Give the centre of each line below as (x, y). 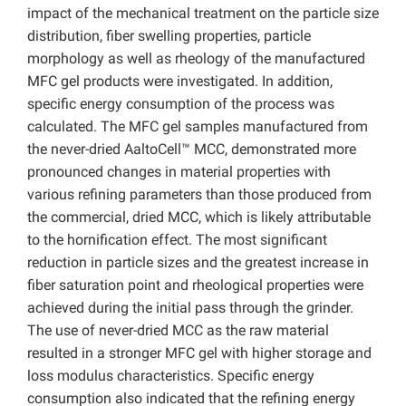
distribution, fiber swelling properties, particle (169, 36)
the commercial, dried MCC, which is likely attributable (199, 217)
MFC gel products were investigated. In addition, (180, 82)
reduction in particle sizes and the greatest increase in (198, 263)
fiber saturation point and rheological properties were (195, 285)
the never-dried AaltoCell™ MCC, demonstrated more (192, 150)
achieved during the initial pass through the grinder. (190, 308)
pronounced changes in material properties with (179, 172)
